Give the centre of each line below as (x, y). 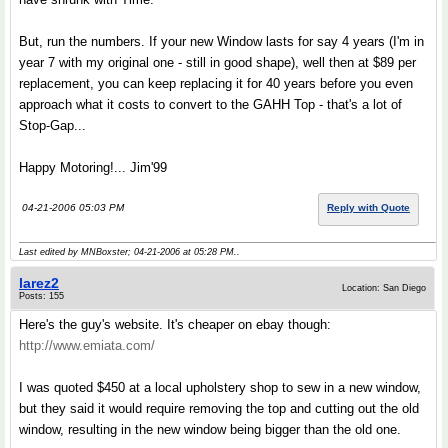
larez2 (39, 283)
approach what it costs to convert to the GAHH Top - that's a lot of (210, 104)
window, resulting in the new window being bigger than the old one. (210, 429)
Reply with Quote (368, 207)
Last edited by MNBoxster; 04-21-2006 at (106, 252)
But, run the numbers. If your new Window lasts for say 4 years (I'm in (221, 41)
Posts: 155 (41, 296)
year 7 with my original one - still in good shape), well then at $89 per (217, 62)
